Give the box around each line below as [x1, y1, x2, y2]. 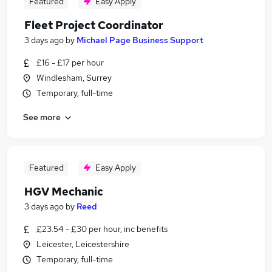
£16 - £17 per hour [36, 57, 104, 68]
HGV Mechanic [24, 185, 103, 199]
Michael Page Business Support [76, 35, 203, 46]
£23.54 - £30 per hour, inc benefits [36, 223, 168, 234]
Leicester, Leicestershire [36, 239, 129, 250]
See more [23, 111, 61, 123]
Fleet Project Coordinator [24, 18, 163, 32]
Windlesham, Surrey [36, 72, 112, 83]
